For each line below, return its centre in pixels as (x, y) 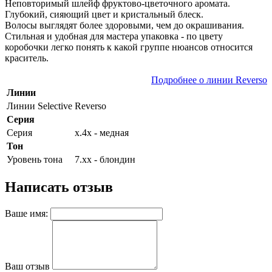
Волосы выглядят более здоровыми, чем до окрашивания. (124, 25)
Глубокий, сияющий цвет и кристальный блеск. (104, 15)
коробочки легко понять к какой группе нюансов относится (129, 47)
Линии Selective (39, 106)
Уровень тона (35, 160)
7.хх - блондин (105, 160)
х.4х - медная (102, 133)
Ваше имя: (26, 213)
